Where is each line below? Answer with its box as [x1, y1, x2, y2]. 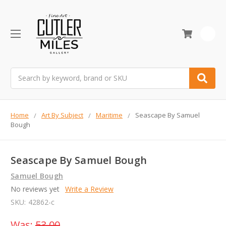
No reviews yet [11, 184, 60, 194]
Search [11, 68, 33, 78]
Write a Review [65, 184, 114, 194]
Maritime [96, 110, 123, 120]
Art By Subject [41, 110, 83, 120]
